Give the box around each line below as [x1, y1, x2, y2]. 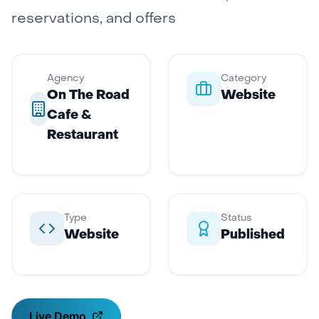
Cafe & [47, 110, 92, 122]
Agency [47, 74, 84, 83]
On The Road [47, 90, 130, 102]
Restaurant [47, 130, 118, 142]
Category [221, 74, 266, 83]
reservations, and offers [11, 12, 176, 26]
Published [221, 229, 285, 241]
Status [221, 214, 252, 223]
